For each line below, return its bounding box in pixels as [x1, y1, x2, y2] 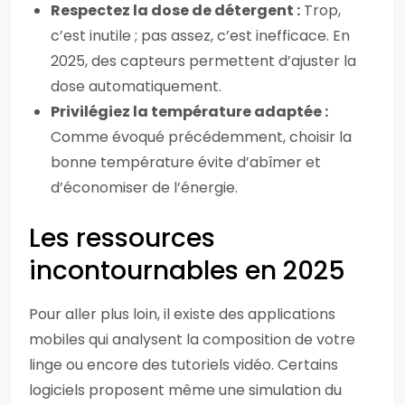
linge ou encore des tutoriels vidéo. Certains [29, 354, 338, 375]
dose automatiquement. [51, 76, 221, 97]
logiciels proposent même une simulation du [29, 380, 342, 400]
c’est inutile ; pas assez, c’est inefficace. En [51, 25, 350, 46]
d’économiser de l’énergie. [51, 177, 238, 198]
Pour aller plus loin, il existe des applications [29, 304, 335, 325]
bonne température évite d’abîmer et [51, 152, 321, 173]
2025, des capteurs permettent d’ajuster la [51, 51, 356, 71]
